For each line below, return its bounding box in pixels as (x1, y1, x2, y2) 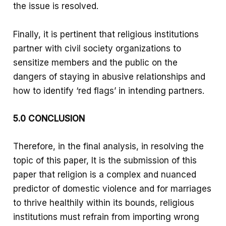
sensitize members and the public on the (13, 57, 178, 68)
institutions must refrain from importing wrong (13, 212, 200, 222)
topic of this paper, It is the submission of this (13, 155, 197, 165)
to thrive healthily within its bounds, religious (13, 198, 195, 208)
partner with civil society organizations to (13, 43, 182, 53)
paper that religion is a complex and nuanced (13, 169, 197, 180)
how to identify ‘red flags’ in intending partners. (13, 85, 205, 96)
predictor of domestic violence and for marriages (13, 184, 212, 194)
